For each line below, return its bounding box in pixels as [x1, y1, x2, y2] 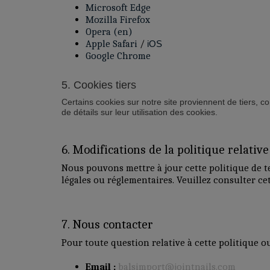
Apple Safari [86, 37, 137, 49]
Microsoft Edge [86, 1, 151, 13]
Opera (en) [86, 25, 133, 37]
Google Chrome [86, 49, 151, 61]
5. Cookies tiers [61, 78, 136, 91]
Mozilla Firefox [86, 13, 150, 25]
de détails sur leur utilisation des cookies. [61, 107, 218, 117]
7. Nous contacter [61, 216, 153, 231]
